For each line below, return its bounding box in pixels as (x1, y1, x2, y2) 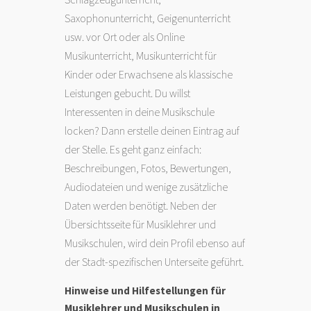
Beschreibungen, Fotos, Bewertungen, (65, 160, 232, 175)
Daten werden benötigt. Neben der (65, 198, 217, 212)
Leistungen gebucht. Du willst (65, 85, 191, 100)
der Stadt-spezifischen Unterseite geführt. (65, 254, 244, 269)
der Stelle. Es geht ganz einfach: (65, 142, 202, 156)
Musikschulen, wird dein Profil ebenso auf (65, 235, 246, 250)
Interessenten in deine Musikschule (65, 104, 215, 119)
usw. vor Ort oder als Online (65, 29, 185, 44)
